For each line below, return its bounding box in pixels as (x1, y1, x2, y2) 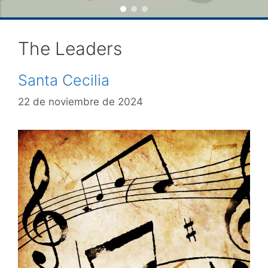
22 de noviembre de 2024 (18, 95, 143, 108)
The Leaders (18, 38, 122, 59)
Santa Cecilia (18, 71, 109, 89)
